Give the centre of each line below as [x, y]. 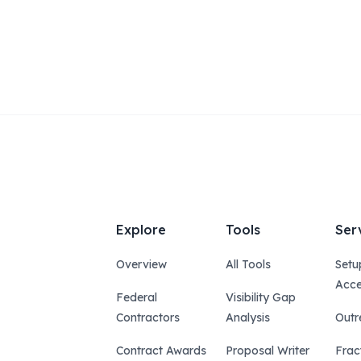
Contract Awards [161, 351]
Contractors [148, 317]
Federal [137, 297]
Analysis [248, 317]
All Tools [248, 264]
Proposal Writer [268, 351]
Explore [141, 230]
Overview [141, 264]
